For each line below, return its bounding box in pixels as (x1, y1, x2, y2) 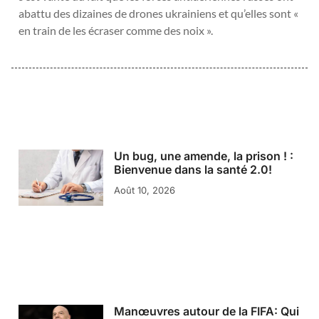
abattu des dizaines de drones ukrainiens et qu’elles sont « (19, 6, 298, 20)
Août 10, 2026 (113, 184, 175, 197)
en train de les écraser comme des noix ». (19, 23, 213, 37)
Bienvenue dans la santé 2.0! (113, 162, 272, 177)
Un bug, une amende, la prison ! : (113, 149, 293, 164)
